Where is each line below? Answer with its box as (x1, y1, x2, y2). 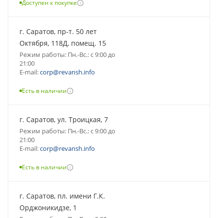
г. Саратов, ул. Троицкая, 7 (19, 114, 108, 124)
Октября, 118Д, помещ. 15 (19, 38, 106, 48)
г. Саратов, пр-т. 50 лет (19, 26, 97, 36)
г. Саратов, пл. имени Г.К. (19, 191, 105, 200)
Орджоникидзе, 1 (19, 202, 77, 212)
